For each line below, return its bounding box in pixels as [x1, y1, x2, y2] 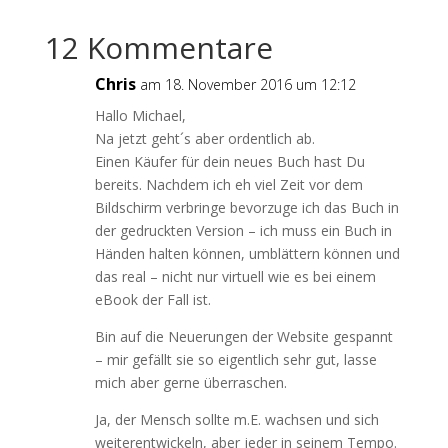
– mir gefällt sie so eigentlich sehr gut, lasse [94, 350, 377, 369]
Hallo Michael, [94, 106, 186, 125]
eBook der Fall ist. [94, 290, 211, 309]
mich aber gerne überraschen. [94, 373, 287, 392]
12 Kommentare [44, 27, 273, 68]
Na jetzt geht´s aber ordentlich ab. [94, 129, 315, 148]
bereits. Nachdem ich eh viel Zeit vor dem [94, 175, 363, 194]
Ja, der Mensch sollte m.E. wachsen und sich [94, 410, 379, 429]
